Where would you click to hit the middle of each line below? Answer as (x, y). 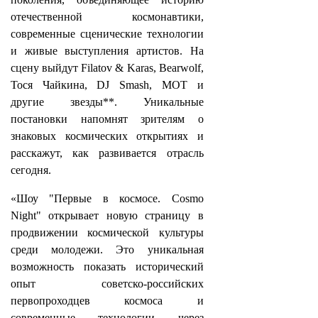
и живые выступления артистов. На (107, 51)
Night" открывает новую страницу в (107, 215)
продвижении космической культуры (107, 232)
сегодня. (31, 170)
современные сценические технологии (107, 34)
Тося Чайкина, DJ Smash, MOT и (107, 85)
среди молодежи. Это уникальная (107, 250)
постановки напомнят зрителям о (107, 119)
